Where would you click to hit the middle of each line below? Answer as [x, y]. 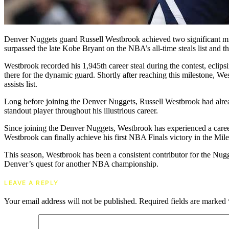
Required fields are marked [184, 201]
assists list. [21, 84]
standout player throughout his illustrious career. [81, 111]
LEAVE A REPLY [31, 183]
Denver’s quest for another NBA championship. [81, 164]
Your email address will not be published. [71, 201]
